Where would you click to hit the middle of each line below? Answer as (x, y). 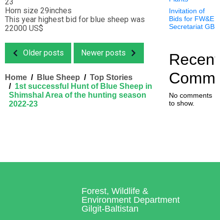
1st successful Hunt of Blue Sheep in (83, 86)
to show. (181, 103)
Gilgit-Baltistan (110, 209)
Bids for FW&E (191, 19)
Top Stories (111, 77)
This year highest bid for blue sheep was (75, 19)
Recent (194, 60)
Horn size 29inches (38, 10)
